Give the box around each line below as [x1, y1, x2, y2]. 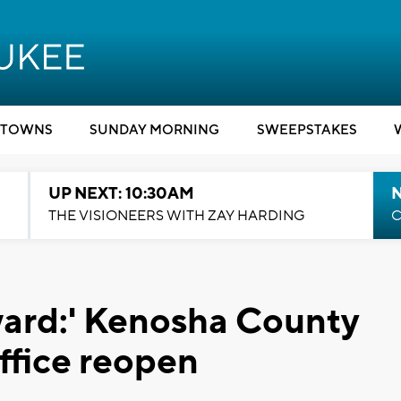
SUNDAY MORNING [90, 122, 219, 139]
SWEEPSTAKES [256, 122, 357, 139]
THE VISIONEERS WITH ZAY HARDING [47, 207, 305, 225]
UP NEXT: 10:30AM [47, 183, 194, 204]
